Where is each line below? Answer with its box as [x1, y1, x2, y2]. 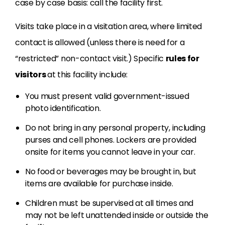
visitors [15, 69, 48, 81]
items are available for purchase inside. [25, 178, 173, 190]
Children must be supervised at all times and [25, 197, 193, 209]
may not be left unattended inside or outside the [25, 209, 208, 221]
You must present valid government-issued [25, 90, 189, 102]
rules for [165, 53, 199, 65]
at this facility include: [47, 69, 128, 81]
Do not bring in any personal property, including [25, 122, 205, 134]
